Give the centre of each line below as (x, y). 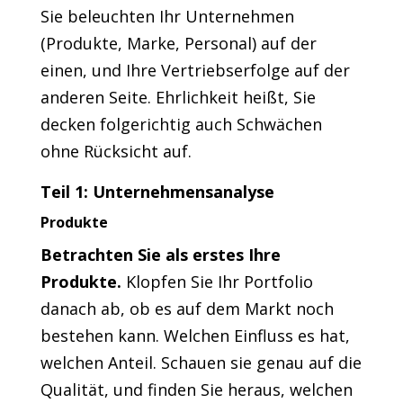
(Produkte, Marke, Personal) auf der (178, 44)
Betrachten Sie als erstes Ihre (160, 255)
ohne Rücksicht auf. (116, 152)
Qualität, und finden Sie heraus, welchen (196, 390)
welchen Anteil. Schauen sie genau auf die (201, 363)
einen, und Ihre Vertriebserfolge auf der (195, 71)
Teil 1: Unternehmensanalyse (157, 192)
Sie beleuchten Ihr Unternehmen (167, 17)
